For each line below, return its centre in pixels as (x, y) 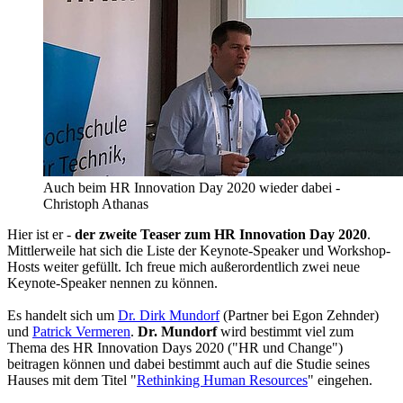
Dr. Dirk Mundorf (169, 316)
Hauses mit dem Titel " (72, 381)
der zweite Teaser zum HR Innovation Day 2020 (221, 235)
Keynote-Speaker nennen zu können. (112, 283)
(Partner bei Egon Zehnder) (299, 316)
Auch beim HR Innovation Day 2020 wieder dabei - (192, 188)
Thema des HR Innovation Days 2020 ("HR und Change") (175, 348)
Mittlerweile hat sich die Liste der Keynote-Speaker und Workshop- (199, 251)
